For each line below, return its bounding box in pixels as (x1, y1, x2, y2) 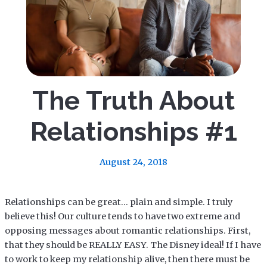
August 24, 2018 (100, 156, 167, 167)
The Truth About (32, 85, 235, 116)
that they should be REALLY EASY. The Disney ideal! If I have (4, 239, 261, 250)
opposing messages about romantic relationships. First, (4, 225, 250, 236)
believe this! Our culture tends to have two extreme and (4, 210, 240, 222)
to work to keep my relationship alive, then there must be (4, 253, 250, 265)
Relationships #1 (30, 116, 237, 147)
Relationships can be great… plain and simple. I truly (4, 196, 232, 207)
